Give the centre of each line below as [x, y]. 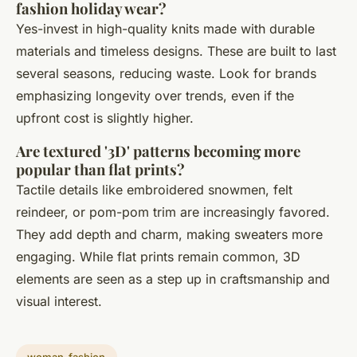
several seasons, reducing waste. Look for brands [166, 74]
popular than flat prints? [100, 170]
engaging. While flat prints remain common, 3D [158, 257]
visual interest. [59, 302]
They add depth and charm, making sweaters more [169, 235]
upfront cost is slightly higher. [105, 118]
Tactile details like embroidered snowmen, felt [154, 190]
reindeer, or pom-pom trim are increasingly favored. [173, 212]
